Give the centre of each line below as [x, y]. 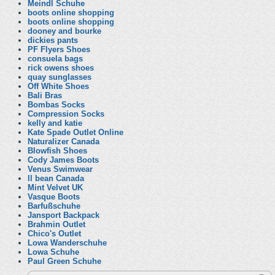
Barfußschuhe [54, 206]
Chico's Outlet [54, 234]
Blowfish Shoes [57, 151]
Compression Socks [66, 114]
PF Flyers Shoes [59, 49]
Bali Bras [45, 95]
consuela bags [55, 59]
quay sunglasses [60, 77]
